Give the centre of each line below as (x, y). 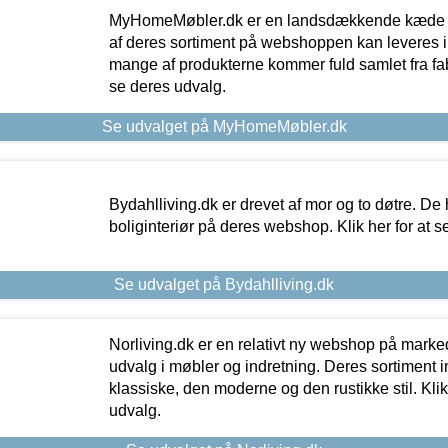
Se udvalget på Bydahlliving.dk (224, 284)
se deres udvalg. (167, 86)
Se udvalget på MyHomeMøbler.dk (224, 126)
